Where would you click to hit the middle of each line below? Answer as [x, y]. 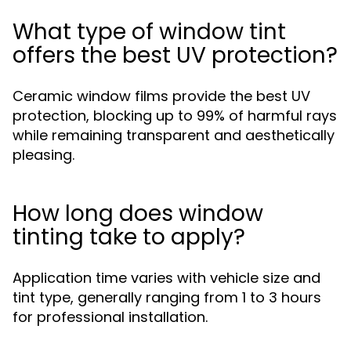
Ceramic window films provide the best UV [161, 96]
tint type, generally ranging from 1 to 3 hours [167, 297]
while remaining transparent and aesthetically [174, 135]
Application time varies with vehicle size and [166, 278]
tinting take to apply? [129, 237]
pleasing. [43, 155]
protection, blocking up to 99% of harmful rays [175, 116]
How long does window [138, 213]
